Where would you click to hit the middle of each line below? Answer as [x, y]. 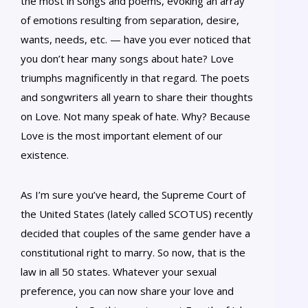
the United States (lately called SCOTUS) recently [137, 213]
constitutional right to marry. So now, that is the [133, 252]
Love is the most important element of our [122, 135]
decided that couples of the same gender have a [135, 233]
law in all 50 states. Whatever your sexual [119, 271]
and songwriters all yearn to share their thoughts [137, 97]
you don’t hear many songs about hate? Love [127, 58]
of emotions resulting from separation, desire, [130, 20]
